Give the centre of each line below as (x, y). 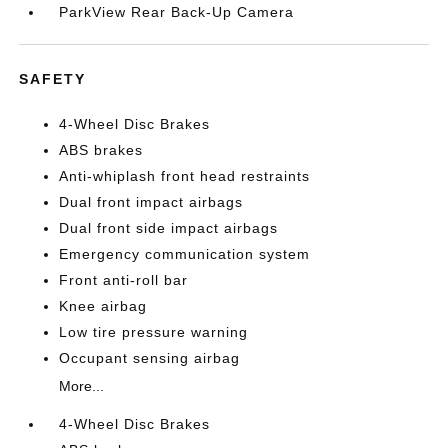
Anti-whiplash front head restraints (185, 176)
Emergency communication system (185, 254)
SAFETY (53, 79)
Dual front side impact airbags (169, 228)
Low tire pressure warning (154, 332)
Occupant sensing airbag (150, 358)
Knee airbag (103, 306)
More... (82, 386)
